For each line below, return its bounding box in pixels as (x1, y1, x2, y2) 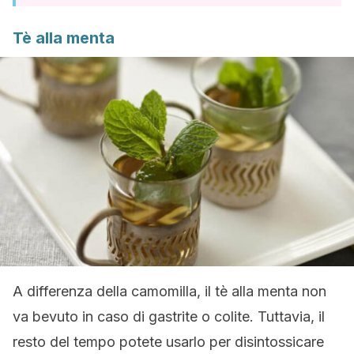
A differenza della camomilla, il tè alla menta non (13, 283, 326, 299)
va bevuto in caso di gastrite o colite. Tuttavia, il (13, 308, 325, 325)
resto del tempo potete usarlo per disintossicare (13, 333, 324, 350)
